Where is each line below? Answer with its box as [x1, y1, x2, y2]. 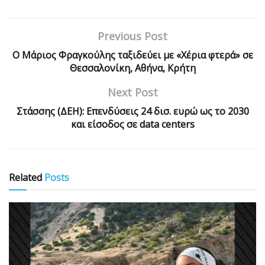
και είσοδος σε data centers [70, 117, 195, 131]
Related [9, 170, 42, 184]
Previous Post [98, 28, 167, 43]
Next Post [107, 85, 158, 99]
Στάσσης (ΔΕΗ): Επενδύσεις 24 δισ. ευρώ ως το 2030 [16, 104, 249, 118]
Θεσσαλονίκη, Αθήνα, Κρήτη [69, 61, 196, 75]
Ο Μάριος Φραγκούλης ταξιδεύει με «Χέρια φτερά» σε [12, 48, 253, 62]
